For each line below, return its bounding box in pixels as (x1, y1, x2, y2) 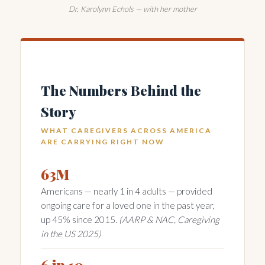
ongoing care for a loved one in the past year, (41, 200, 215, 211)
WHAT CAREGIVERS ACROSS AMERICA (41, 126, 212, 135)
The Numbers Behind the (41, 82, 201, 100)
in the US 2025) (41, 228, 101, 240)
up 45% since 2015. (41, 214, 119, 225)
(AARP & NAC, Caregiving (119, 214, 219, 225)
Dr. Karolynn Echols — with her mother (68, 4, 197, 14)
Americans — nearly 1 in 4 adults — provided (41, 186, 212, 197)
